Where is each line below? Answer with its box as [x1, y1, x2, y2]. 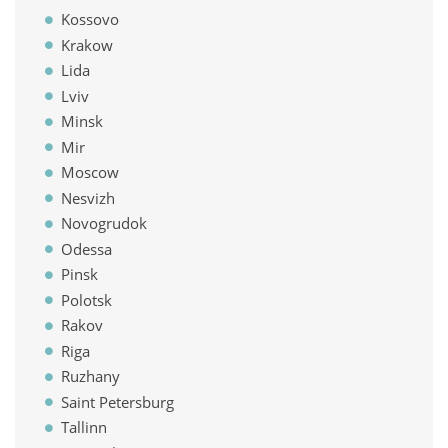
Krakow [60, 34, 113, 55]
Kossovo [60, 9, 119, 29]
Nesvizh [60, 187, 115, 208]
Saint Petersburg [60, 391, 174, 412]
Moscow [60, 162, 119, 182]
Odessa [60, 238, 112, 259]
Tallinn [60, 417, 107, 437]
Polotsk [60, 289, 112, 310]
